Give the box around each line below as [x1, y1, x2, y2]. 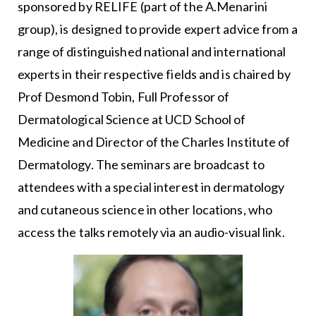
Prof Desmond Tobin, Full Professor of [17, 89, 230, 105]
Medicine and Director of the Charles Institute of [17, 134, 291, 150]
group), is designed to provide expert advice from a [17, 21, 298, 37]
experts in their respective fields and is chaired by [17, 66, 291, 83]
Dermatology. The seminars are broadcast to [17, 157, 265, 173]
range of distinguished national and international [17, 44, 286, 60]
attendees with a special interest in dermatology [17, 179, 285, 195]
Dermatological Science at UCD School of [17, 111, 246, 128]
